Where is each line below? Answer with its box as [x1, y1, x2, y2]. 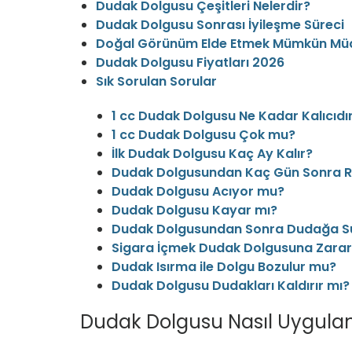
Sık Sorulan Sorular [96, 72, 217, 91]
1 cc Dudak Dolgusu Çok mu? [112, 126, 295, 145]
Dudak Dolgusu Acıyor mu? [112, 182, 284, 201]
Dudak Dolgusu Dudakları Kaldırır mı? [112, 277, 350, 295]
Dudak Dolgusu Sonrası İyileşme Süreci [96, 16, 344, 35]
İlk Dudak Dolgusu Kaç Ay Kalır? [112, 145, 313, 163]
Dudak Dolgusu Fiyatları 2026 [96, 53, 284, 72]
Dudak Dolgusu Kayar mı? [112, 201, 277, 220]
